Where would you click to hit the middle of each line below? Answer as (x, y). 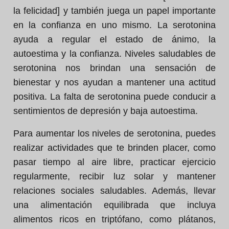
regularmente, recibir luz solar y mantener (114, 176)
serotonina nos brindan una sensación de (114, 68)
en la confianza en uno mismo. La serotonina (114, 25)
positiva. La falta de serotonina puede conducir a (114, 97)
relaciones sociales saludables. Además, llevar (114, 191)
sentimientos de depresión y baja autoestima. (106, 111)
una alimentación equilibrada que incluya (114, 205)
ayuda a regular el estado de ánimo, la (114, 39)
